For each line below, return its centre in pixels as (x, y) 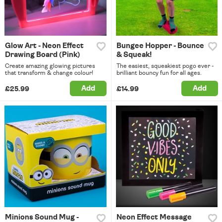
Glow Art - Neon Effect (44, 46)
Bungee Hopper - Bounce (160, 46)
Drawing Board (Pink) (43, 55)
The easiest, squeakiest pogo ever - (165, 66)
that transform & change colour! (49, 73)
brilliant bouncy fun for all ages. (159, 73)
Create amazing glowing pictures (50, 66)
